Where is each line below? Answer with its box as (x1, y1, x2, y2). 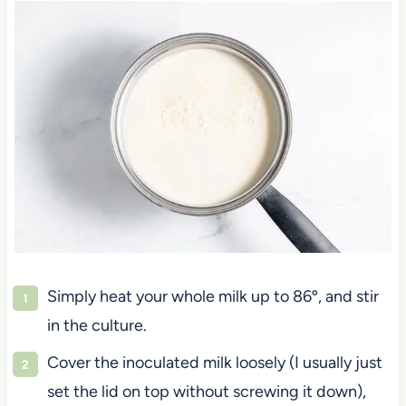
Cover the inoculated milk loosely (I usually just (46, 352, 382, 372)
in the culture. (46, 314, 147, 335)
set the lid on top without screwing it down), (46, 381, 366, 401)
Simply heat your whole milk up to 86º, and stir (46, 285, 379, 306)
